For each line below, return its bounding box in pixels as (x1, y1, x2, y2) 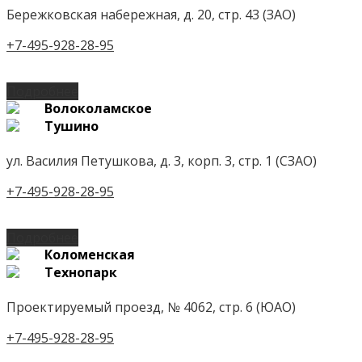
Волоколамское (44, 99, 152, 117)
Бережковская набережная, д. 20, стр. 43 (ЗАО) (6, 5, 296, 23)
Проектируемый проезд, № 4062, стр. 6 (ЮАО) (6, 297, 296, 316)
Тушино (44, 116, 99, 135)
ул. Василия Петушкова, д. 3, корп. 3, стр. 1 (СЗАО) (6, 151, 317, 170)
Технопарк (44, 263, 117, 281)
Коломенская (44, 245, 135, 263)
